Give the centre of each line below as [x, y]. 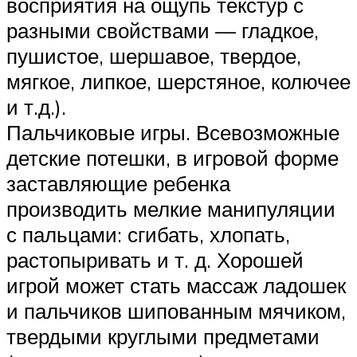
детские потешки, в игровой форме [173, 157]
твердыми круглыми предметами [163, 336]
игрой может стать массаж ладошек [176, 285]
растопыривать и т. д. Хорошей [155, 259]
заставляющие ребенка [118, 183]
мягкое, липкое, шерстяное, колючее [178, 81]
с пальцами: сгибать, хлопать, [148, 234]
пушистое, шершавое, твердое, [154, 55]
